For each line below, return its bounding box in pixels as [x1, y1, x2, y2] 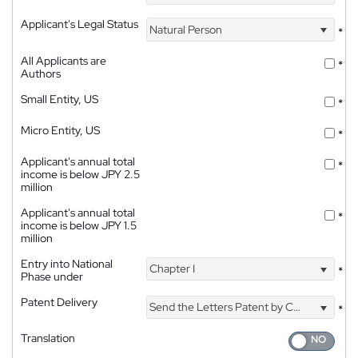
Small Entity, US [21, 91, 98, 106]
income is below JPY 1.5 [21, 217, 137, 233]
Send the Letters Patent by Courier [147, 300, 294, 315]
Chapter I [147, 261, 196, 276]
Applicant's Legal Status [21, 17, 138, 32]
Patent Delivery [21, 294, 97, 309]
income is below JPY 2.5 [21, 166, 140, 181]
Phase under [21, 268, 83, 284]
